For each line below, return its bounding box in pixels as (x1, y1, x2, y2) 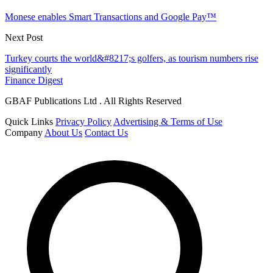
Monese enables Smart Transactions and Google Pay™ (5, 12, 216, 23)
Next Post (5, 32, 43, 43)
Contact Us (85, 127, 128, 138)
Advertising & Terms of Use (113, 116, 222, 127)
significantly (5, 64, 52, 75)
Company (5, 127, 43, 138)
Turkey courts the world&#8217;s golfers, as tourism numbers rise (5, 53, 258, 64)
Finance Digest (5, 75, 63, 86)
